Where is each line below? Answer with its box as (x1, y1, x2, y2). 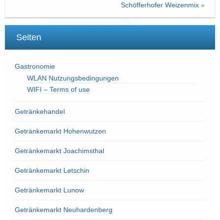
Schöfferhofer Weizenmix (121, 1, 199, 9)
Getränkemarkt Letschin (15, 166, 89, 175)
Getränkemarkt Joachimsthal (15, 147, 104, 155)
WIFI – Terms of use (27, 85, 90, 94)
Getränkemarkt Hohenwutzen (15, 127, 106, 136)
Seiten (16, 32, 41, 43)
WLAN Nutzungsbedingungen (27, 74, 119, 82)
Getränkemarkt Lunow (15, 186, 84, 194)
